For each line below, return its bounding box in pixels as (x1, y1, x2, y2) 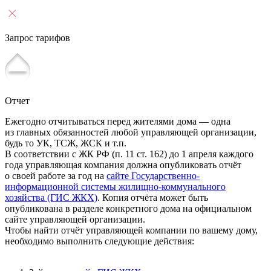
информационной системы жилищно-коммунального (5, 181, 226, 192)
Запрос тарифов (5, 32, 70, 43)
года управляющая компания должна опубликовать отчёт (5, 159, 241, 170)
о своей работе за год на (5, 170, 106, 181)
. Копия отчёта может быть (97, 192, 208, 203)
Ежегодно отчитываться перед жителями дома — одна (5, 116, 230, 126)
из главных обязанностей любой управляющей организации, (5, 126, 256, 137)
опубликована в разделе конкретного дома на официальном (5, 203, 252, 214)
